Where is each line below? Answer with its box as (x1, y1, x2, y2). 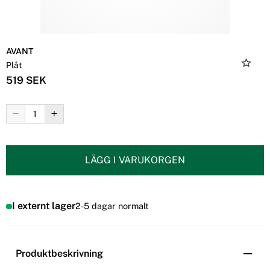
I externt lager (11, 200, 75, 212)
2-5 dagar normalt (75, 201, 149, 212)
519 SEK (6, 74, 46, 86)
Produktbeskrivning (16, 248, 103, 260)
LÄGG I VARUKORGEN (85, 154, 185, 166)
